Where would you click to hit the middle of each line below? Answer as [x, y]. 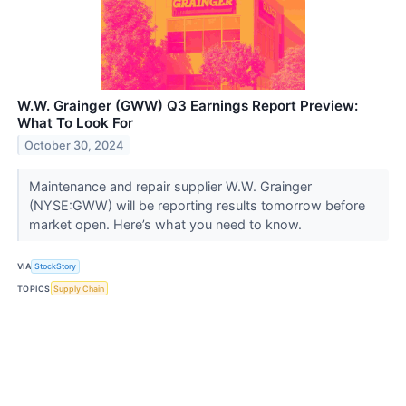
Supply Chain [79, 288]
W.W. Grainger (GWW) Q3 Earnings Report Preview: [188, 105]
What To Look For [75, 122]
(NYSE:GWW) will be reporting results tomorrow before [197, 205]
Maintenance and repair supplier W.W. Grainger [170, 186]
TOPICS [34, 288]
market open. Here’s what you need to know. [167, 224]
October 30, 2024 [74, 145]
